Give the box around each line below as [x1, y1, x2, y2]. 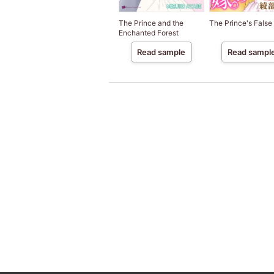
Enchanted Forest [118, 28, 179, 38]
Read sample [137, 47, 185, 57]
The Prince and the [118, 18, 183, 28]
